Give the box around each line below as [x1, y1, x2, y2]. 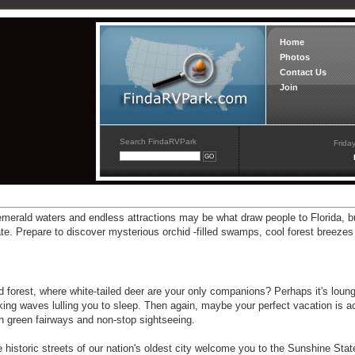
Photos [280, 52, 311, 62]
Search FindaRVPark [120, 137, 197, 146]
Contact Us [280, 67, 327, 77]
